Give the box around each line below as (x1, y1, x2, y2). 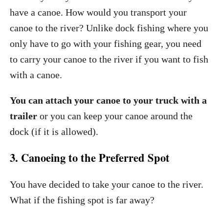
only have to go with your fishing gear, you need (10, 38, 201, 49)
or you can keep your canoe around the (37, 110, 193, 121)
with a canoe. (10, 69, 62, 80)
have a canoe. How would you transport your (10, 7, 187, 18)
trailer (10, 110, 37, 121)
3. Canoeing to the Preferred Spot (10, 150, 170, 166)
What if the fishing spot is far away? (10, 195, 154, 205)
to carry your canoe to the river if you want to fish (10, 54, 208, 65)
